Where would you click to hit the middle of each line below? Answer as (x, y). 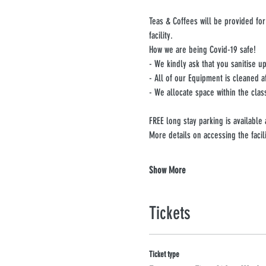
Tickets (170, 213)
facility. (161, 35)
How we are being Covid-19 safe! (202, 49)
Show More (167, 170)
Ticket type (164, 254)
